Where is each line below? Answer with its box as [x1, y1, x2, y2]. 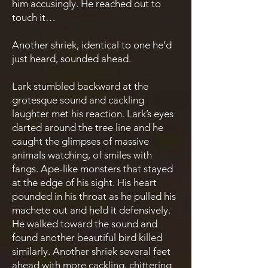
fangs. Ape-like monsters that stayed [12, 163, 173, 175]
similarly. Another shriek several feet [12, 245, 170, 257]
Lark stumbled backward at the [12, 80, 148, 92]
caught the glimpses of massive [12, 135, 149, 147]
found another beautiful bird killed [12, 232, 162, 243]
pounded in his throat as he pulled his [12, 190, 176, 202]
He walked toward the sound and [12, 218, 157, 230]
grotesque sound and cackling [12, 94, 144, 106]
